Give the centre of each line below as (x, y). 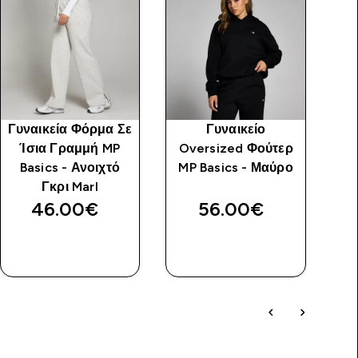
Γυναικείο (236, 129)
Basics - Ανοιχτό (70, 167)
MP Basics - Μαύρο (236, 167)
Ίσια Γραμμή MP (70, 148)
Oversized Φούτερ (236, 148)
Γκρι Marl (70, 186)
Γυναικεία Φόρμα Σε (70, 129)
